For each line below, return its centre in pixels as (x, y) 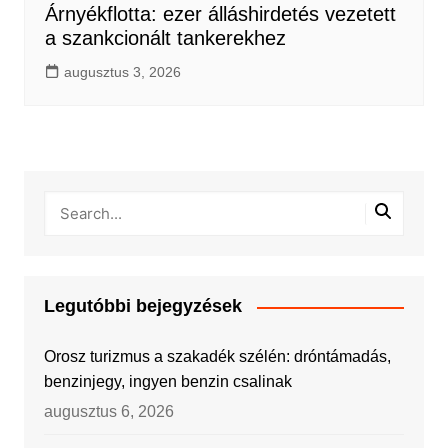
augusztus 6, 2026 (108, 412)
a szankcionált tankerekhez (165, 38)
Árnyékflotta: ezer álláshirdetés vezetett (220, 14)
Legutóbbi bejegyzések (142, 306)
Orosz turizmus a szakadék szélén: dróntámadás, (217, 357)
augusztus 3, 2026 (122, 72)
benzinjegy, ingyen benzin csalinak (167, 382)
